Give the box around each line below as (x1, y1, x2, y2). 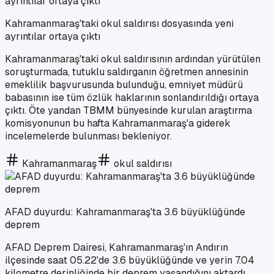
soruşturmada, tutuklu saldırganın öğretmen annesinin (5, 65, 248, 78)
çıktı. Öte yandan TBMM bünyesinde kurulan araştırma (5, 103, 252, 117)
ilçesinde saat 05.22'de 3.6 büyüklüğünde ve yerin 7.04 (5, 253, 254, 267)
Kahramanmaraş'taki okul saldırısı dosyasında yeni (5, 17, 234, 30)
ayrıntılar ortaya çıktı (5, 29, 100, 43)
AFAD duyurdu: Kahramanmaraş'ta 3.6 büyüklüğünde (5, 205, 245, 218)
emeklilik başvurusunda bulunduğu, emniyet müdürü (5, 78, 243, 91)
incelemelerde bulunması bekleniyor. (5, 129, 172, 143)
